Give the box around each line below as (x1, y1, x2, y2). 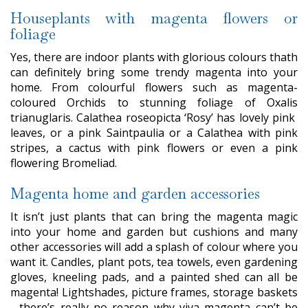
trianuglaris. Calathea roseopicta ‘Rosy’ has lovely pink (10, 110, 298, 126)
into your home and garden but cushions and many (10, 224, 298, 240)
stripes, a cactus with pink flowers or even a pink (10, 140, 298, 156)
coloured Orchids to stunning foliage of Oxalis (10, 95, 298, 111)
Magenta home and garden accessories (10, 184, 260, 203)
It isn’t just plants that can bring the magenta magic (10, 209, 298, 225)
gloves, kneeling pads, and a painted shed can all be (10, 269, 298, 285)
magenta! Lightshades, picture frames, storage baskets (10, 285, 298, 300)
